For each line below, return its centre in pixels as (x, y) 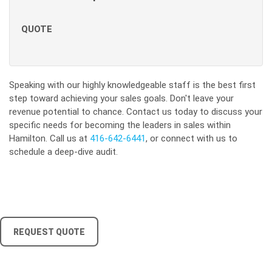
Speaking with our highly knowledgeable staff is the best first (132, 85)
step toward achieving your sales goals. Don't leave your (121, 98)
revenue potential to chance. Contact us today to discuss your (136, 112)
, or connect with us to (192, 138)
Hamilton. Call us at (49, 138)
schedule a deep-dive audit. (63, 152)
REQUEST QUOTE (49, 232)
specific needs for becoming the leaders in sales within (120, 125)
